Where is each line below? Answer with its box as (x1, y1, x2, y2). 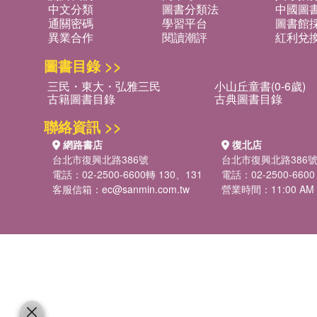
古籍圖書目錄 (47, 91, 115, 108)
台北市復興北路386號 (52, 152, 149, 167)
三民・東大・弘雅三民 (47, 78, 161, 95)
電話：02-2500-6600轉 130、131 (52, 167, 202, 182)
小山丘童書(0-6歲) (214, 78, 306, 95)
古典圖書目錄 (214, 91, 282, 108)
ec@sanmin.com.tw (102, 182, 190, 197)
